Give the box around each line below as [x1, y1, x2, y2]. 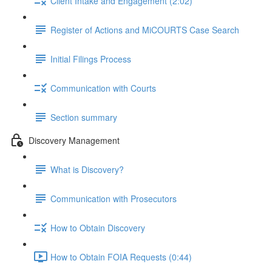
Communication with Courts [50, 81, 156, 94]
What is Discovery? [50, 163, 124, 175]
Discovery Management [29, 134, 120, 146]
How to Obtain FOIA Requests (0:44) [50, 250, 192, 263]
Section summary [50, 110, 117, 123]
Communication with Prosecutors [50, 192, 177, 205]
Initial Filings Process [50, 52, 131, 65]
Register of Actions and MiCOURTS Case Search [50, 23, 239, 36]
